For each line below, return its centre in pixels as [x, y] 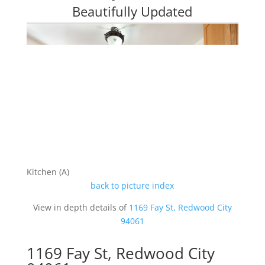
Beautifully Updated [132, 11]
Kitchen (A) [48, 172]
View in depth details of [81, 207]
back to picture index [132, 185]
